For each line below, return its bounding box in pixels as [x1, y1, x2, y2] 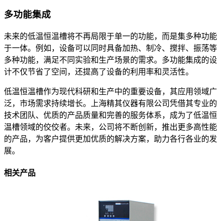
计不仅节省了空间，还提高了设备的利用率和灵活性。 [4, 67, 193, 76]
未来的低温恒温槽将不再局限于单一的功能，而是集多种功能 [4, 32, 217, 40]
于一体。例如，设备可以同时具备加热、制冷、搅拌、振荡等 [4, 43, 217, 52]
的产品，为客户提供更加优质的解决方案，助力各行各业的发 [4, 134, 217, 143]
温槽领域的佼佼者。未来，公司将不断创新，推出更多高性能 [4, 122, 217, 131]
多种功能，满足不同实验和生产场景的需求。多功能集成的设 [4, 55, 217, 64]
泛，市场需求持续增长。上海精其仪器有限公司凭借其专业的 [4, 99, 217, 108]
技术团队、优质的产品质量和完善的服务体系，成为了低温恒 [4, 110, 217, 119]
